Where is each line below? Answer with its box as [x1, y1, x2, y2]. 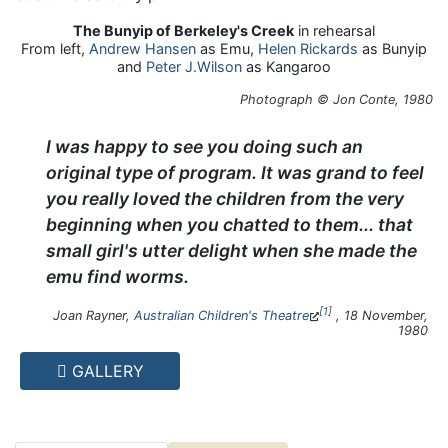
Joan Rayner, [53, 308, 134, 324]
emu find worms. [46, 265, 190, 287]
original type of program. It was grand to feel [46, 161, 425, 183]
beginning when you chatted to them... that [46, 213, 414, 235]
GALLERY [66, 361, 144, 382]
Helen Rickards [258, 40, 358, 58]
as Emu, [196, 40, 258, 58]
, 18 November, [332, 308, 428, 324]
